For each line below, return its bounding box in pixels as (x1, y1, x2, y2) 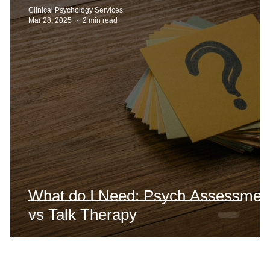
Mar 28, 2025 (28, 16, 72, 25)
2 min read (83, 16, 118, 25)
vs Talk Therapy (28, 206, 137, 224)
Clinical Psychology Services (28, 6, 123, 14)
